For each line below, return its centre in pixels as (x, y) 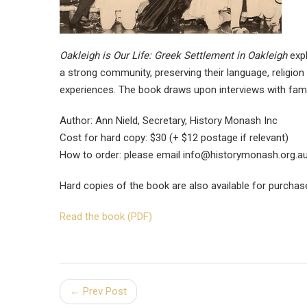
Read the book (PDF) (106, 216)
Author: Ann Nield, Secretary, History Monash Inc (169, 120)
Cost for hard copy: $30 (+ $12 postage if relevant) (174, 137)
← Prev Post (98, 291)
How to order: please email (121, 155)
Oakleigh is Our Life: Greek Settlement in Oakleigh (173, 55)
